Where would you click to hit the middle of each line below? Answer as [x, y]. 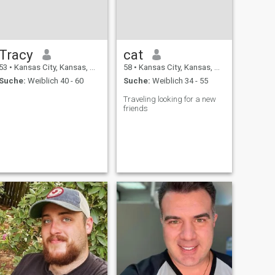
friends [135, 109]
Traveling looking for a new [169, 99]
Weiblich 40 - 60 [54, 81]
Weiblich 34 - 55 [179, 81]
